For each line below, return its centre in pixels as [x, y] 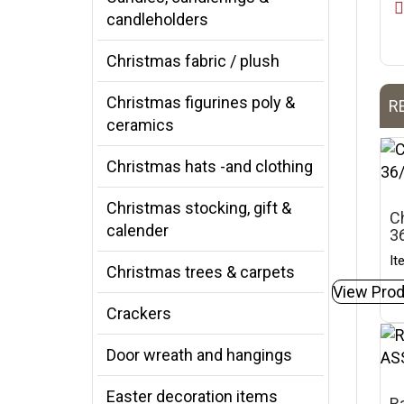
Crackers [139, 313]
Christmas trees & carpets [201, 272]
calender [138, 230]
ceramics [140, 125]
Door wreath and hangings [199, 355]
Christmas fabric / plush [193, 61]
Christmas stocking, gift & [199, 208]
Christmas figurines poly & [201, 102]
